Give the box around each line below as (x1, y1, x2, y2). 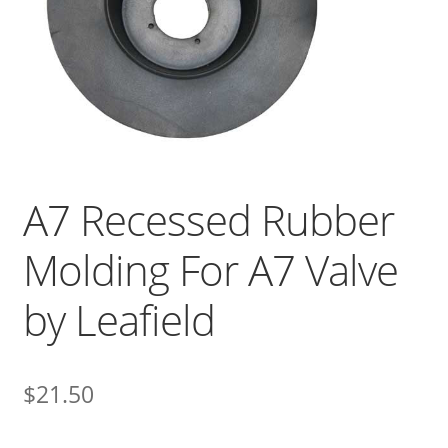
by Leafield (22, 291, 215, 349)
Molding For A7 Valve (22, 241, 398, 299)
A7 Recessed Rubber (22, 191, 394, 249)
